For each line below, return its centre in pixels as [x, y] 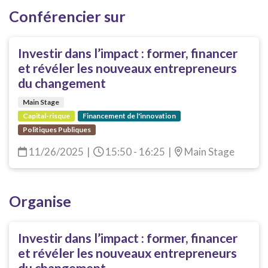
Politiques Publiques [57, 130]
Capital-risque [46, 116]
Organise [40, 201]
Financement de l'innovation [129, 116]
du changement [62, 83]
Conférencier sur [67, 16]
